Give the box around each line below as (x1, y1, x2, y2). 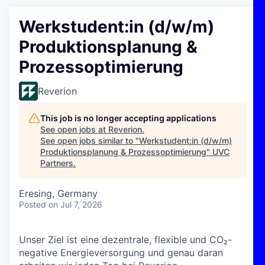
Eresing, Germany (19, 188, 98, 199)
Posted (19, 199, 46, 209)
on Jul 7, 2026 (49, 199, 102, 209)
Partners (40, 158, 73, 168)
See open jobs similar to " (40, 135, 139, 146)
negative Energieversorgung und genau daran (19, 247, 223, 258)
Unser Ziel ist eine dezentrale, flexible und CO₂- (19, 234, 232, 245)
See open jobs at (40, 124, 108, 134)
